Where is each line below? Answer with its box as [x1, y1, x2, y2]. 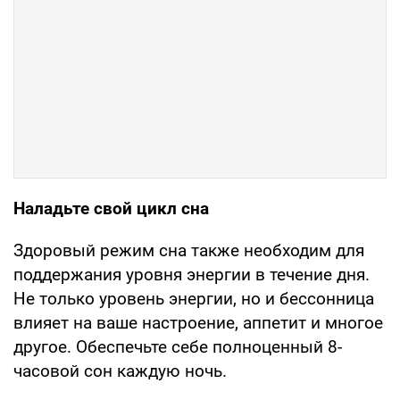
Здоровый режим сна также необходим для [13, 239, 364, 261]
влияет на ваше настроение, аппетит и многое [13, 312, 383, 333]
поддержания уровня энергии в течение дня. [13, 263, 370, 285]
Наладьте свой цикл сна [13, 197, 209, 219]
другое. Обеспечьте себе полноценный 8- [13, 336, 342, 357]
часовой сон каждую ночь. [13, 360, 227, 381]
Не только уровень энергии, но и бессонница [13, 287, 374, 309]
